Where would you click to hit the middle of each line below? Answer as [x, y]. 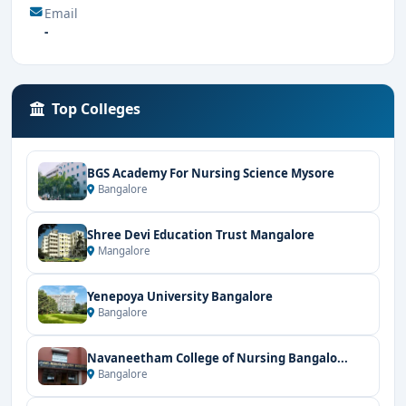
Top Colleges [96, 109]
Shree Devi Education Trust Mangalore [201, 235]
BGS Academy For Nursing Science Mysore [211, 173]
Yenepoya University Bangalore [180, 296]
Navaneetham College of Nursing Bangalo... [217, 358]
